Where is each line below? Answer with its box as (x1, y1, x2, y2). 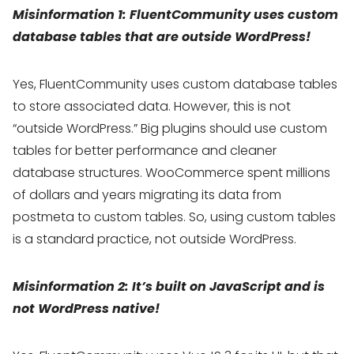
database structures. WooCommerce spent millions (13, 164, 330, 182)
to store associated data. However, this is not (13, 97, 291, 115)
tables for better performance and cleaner (13, 141, 277, 160)
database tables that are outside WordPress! (13, 28, 311, 46)
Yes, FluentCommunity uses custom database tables (13, 75, 337, 93)
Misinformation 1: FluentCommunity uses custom (13, 6, 338, 24)
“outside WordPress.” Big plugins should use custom (13, 119, 327, 137)
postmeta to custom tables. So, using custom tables (13, 208, 336, 226)
